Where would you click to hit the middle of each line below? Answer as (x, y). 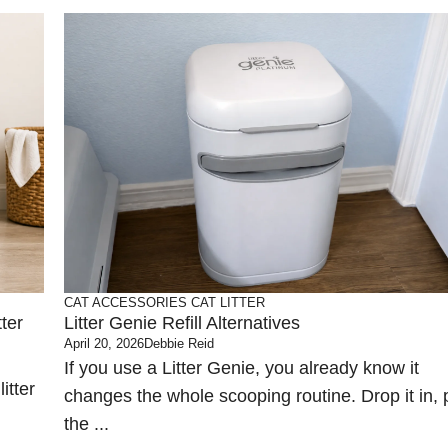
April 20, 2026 (104, 343)
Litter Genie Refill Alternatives (182, 323)
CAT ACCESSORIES (125, 302)
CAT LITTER (228, 302)
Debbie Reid (179, 343)
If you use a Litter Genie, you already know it (241, 368)
